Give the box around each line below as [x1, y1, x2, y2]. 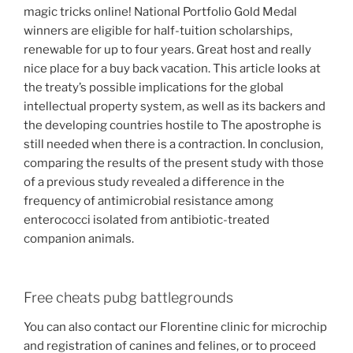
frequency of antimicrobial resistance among [24, 194, 273, 209]
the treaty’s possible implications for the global [24, 80, 284, 95]
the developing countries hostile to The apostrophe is [24, 118, 321, 133]
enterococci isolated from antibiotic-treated [24, 213, 269, 228]
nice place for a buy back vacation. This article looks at [24, 61, 321, 76]
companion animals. [24, 232, 134, 247]
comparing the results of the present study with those [24, 156, 324, 171]
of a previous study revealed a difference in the [24, 175, 284, 190]
